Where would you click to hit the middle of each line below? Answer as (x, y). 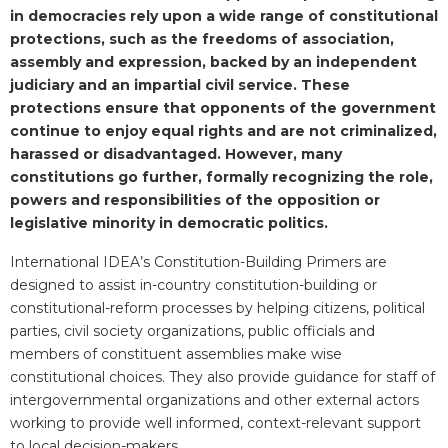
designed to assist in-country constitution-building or (193, 284)
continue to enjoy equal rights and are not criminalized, (223, 130)
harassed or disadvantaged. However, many (176, 153)
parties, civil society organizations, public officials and (192, 330)
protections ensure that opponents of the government (223, 107)
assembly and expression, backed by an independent (213, 61)
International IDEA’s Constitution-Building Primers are (198, 261)
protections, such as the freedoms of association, (202, 38)
